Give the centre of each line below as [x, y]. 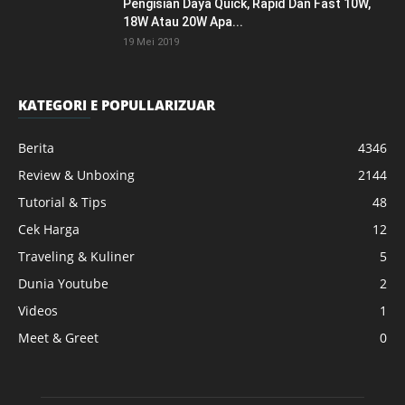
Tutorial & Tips [62, 202]
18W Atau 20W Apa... [183, 22]
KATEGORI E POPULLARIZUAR [117, 105]
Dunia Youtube [63, 283]
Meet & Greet [58, 338]
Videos [38, 311]
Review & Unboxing [76, 175]
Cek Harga [49, 229]
